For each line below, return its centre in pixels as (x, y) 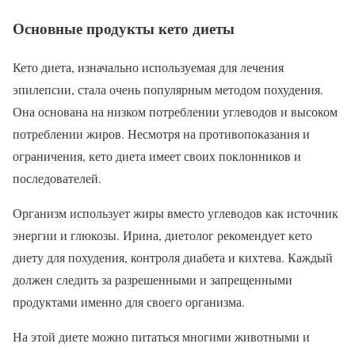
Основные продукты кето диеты (124, 29)
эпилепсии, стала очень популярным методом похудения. (168, 90)
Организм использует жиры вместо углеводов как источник (176, 213)
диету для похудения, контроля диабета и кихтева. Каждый (173, 258)
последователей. (57, 178)
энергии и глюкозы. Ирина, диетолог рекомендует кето (162, 235)
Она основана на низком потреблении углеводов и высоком (175, 112)
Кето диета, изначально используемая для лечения (148, 67)
